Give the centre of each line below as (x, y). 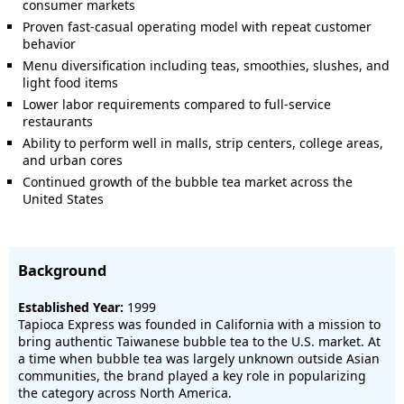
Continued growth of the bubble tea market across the (188, 182)
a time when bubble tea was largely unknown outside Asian (199, 358)
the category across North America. (125, 393)
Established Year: (71, 307)
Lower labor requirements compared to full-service (177, 104)
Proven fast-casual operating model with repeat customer (197, 27)
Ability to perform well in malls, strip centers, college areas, (203, 143)
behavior (49, 44)
